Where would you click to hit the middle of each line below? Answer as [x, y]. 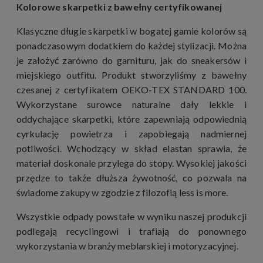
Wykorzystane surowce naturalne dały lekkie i [131, 104]
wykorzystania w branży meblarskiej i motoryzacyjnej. [127, 245]
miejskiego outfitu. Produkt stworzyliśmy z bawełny [131, 75]
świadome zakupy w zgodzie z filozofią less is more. [123, 192]
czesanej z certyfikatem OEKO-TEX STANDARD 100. [131, 89]
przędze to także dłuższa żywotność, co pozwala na [131, 177]
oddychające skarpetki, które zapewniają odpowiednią [131, 119]
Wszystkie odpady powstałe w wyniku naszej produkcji [131, 216]
